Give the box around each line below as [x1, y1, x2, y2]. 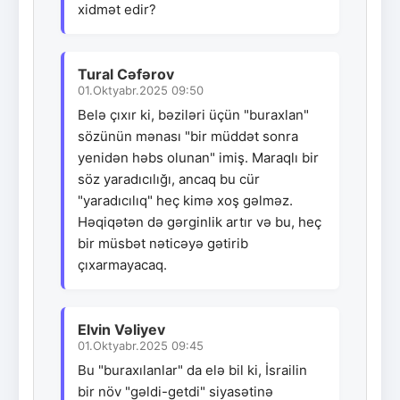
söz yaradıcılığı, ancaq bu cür [78, 170, 260, 187]
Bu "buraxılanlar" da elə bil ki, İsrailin [78, 361, 307, 379]
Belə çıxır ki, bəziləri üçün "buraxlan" [78, 105, 309, 123]
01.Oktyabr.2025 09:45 [78, 337, 204, 353]
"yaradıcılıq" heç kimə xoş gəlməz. [78, 191, 293, 209]
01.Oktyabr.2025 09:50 [78, 82, 204, 97]
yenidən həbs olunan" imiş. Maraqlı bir [78, 148, 319, 166]
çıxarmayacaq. [78, 255, 167, 273]
